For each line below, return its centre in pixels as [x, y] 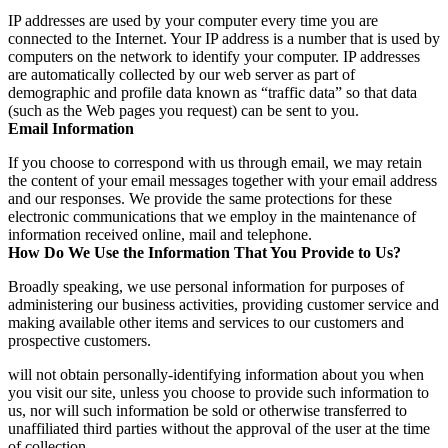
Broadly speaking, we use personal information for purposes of [206, 286]
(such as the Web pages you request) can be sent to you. [183, 110]
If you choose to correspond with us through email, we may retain [215, 162]
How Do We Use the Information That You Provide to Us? [204, 252]
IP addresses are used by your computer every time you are [193, 20]
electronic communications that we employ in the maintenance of [212, 216]
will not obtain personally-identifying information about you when [216, 374]
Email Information [71, 128]
